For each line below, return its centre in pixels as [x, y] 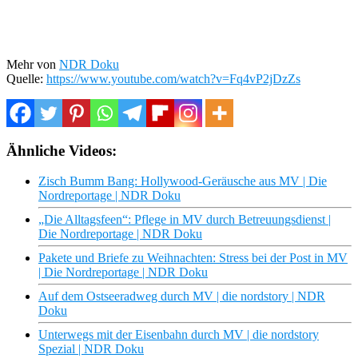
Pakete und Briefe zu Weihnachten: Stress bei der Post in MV [193, 258]
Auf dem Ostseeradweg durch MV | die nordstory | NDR [182, 296]
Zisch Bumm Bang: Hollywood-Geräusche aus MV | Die [183, 181]
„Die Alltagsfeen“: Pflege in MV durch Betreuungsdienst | [185, 220]
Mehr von [33, 64]
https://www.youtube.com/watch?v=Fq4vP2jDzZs [173, 78]
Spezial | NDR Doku [91, 349]
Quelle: [26, 78]
